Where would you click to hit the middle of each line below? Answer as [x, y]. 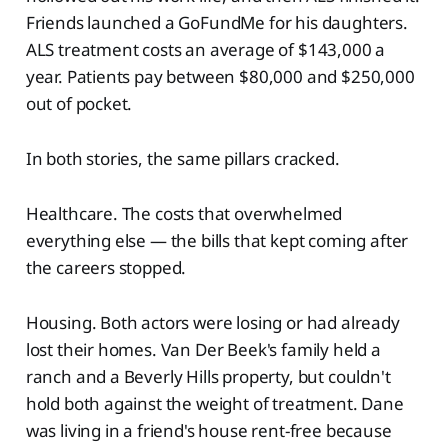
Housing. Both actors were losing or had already [212, 322]
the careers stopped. [106, 267]
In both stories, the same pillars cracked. [182, 158]
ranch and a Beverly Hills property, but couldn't [208, 376]
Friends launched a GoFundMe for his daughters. [216, 22]
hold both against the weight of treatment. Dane [214, 403]
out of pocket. [79, 103]
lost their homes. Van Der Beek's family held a [203, 349]
